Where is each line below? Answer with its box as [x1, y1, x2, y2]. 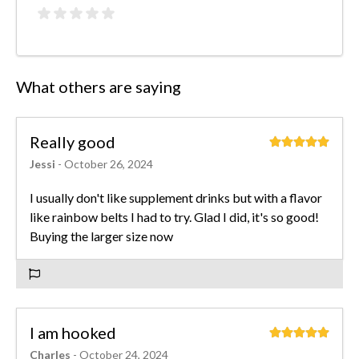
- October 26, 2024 [58, 156, 153, 171]
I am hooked [30, 322, 116, 342]
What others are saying [16, 76, 181, 96]
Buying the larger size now [30, 228, 173, 244]
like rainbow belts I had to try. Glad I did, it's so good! [30, 208, 319, 224]
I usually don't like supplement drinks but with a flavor [30, 189, 322, 205]
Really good [30, 131, 115, 151]
